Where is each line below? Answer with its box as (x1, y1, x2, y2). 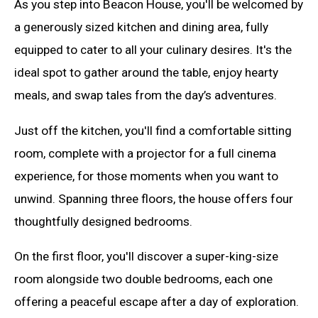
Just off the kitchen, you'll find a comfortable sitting (14, 123, 292, 138)
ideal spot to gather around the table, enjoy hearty (14, 65, 278, 80)
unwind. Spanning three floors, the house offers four (14, 191, 293, 206)
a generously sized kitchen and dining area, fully (14, 20, 268, 35)
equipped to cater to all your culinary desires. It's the (14, 43, 292, 57)
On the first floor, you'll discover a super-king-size (14, 248, 278, 263)
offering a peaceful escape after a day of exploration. (14, 294, 299, 309)
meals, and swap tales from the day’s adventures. (14, 88, 277, 103)
